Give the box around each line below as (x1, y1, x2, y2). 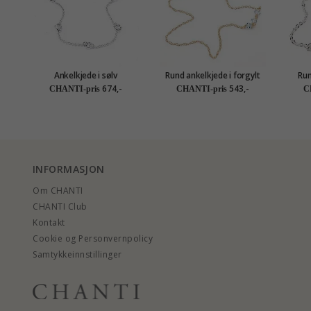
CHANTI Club (33, 201, 87, 213)
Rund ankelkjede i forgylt (165, 69, 260, 82)
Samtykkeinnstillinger (33, 249, 122, 261)
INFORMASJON (33, 162, 105, 176)
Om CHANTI (33, 185, 83, 197)
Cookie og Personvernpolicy (33, 233, 153, 245)
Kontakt (33, 217, 65, 229)
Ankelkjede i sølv (53, 69, 117, 82)
